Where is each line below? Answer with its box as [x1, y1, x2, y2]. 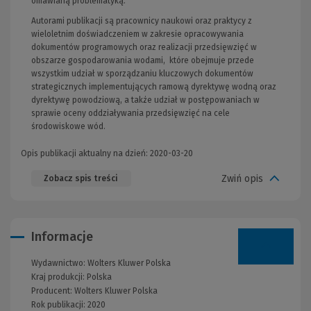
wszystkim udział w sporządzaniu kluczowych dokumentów [31, 69, 253, 79]
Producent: [31, 286, 74, 296]
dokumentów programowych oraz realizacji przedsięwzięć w [31, 42, 257, 53]
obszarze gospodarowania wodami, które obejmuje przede [31, 56, 254, 66]
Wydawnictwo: [31, 258, 87, 269]
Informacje [31, 229, 93, 245]
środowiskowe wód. [31, 121, 106, 132]
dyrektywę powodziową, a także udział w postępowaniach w [31, 95, 260, 106]
